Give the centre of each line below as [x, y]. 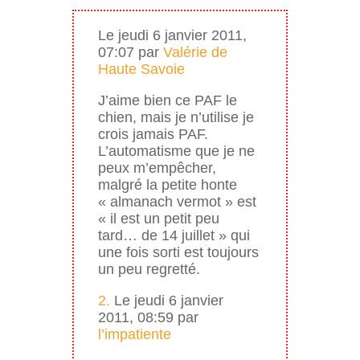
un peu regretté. [149, 269]
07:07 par [130, 52]
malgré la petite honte [167, 184]
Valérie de [195, 52]
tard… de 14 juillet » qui [174, 235]
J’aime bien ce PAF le [167, 100]
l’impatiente [134, 334]
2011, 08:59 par [148, 317]
